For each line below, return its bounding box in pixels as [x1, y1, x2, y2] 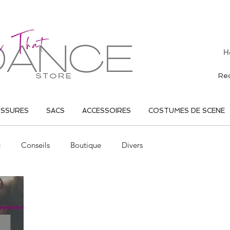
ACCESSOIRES [82, 107, 131, 114]
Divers [122, 140, 143, 150]
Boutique [70, 140, 101, 150]
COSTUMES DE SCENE [148, 107, 225, 114]
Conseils [21, 140, 50, 150]
